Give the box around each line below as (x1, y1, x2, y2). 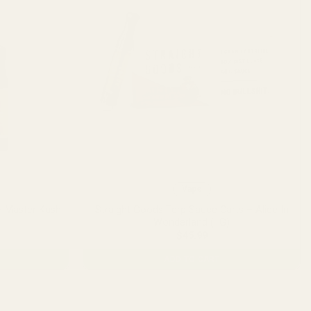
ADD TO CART (164, 253, 220, 264)
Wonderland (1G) (153, 216, 230, 228)
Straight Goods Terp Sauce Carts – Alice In (94, 203, 289, 216)
